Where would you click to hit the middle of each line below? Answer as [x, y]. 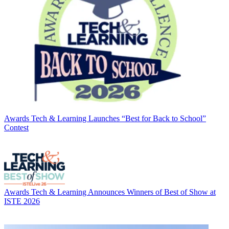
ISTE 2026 [22, 201]
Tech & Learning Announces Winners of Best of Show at [123, 192]
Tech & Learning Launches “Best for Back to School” [119, 119]
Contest [16, 128]
